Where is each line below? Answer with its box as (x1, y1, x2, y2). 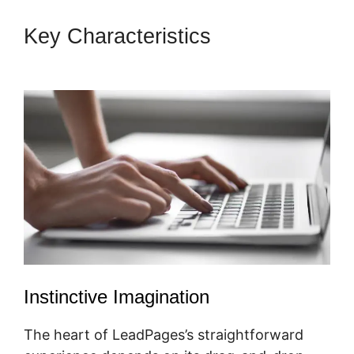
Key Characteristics (24, 24, 217, 48)
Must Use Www (24, 49, 173, 73)
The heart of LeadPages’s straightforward (24, 326, 303, 344)
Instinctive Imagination (24, 286, 209, 308)
